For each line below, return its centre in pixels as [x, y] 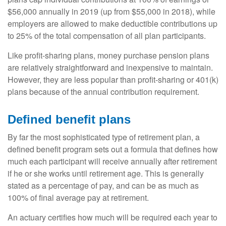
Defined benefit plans [69, 119]
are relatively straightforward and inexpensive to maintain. [110, 67]
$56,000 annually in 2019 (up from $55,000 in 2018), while [111, 11]
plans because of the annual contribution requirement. [103, 91]
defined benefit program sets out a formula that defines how [113, 149]
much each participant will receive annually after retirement [112, 161]
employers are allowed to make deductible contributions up [112, 23]
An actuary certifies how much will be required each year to [112, 217]
